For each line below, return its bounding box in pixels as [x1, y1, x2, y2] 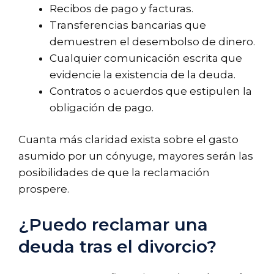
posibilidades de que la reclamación [18, 166, 210, 179]
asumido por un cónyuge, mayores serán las [18, 150, 253, 163]
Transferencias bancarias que [50, 18, 206, 31]
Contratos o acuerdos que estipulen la [50, 84, 252, 97]
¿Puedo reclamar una [18, 213, 208, 235]
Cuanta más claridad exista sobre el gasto [18, 133, 239, 146]
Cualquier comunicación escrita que [50, 51, 242, 64]
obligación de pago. [50, 101, 154, 114]
